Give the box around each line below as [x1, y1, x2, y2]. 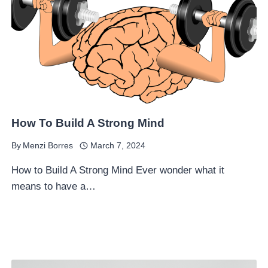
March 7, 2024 [90, 141, 145, 150]
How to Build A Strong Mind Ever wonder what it [11, 165, 225, 176]
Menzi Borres [23, 141, 74, 150]
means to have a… [11, 181, 96, 192]
